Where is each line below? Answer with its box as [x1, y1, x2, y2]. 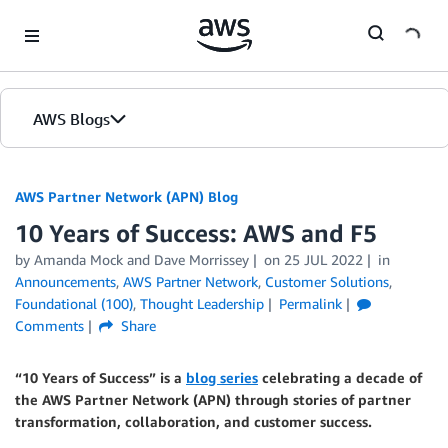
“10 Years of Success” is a [15, 369, 186, 386]
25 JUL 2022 [283, 251, 363, 268]
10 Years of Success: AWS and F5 [15, 219, 377, 247]
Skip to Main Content [9, 11, 142, 28]
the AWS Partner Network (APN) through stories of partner [15, 391, 411, 408]
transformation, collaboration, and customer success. [15, 413, 372, 430]
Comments [15, 317, 84, 334]
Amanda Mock [34, 251, 123, 268]
